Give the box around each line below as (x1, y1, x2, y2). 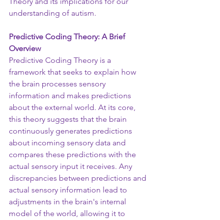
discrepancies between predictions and (9, 173, 148, 183)
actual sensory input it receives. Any (9, 162, 134, 171)
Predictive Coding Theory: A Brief (9, 32, 127, 41)
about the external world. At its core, (9, 103, 137, 112)
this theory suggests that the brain (9, 114, 129, 124)
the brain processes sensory (9, 79, 108, 88)
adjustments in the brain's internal (9, 197, 128, 206)
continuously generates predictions (9, 126, 134, 136)
